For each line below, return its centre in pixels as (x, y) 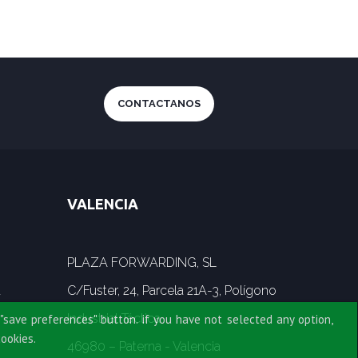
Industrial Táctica (113, 319)
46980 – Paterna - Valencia (143, 347)
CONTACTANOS (159, 103)
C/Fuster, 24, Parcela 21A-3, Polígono (171, 291)
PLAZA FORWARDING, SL (141, 263)
